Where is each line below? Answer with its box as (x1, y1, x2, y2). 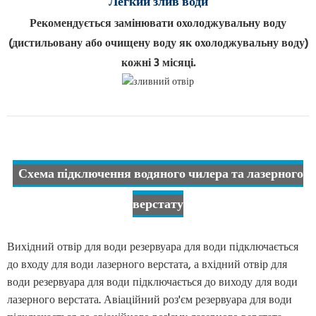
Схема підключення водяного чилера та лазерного (18, 164, 303, 186)
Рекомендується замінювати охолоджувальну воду (30, 15, 286, 34)
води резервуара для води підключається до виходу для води (7, 274, 298, 293)
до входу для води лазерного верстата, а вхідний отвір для (7, 256, 287, 275)
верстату (133, 195, 183, 216)
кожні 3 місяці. (121, 54, 195, 73)
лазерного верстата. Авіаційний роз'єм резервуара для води (7, 291, 292, 310)
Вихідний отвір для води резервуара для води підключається (7, 238, 298, 257)
